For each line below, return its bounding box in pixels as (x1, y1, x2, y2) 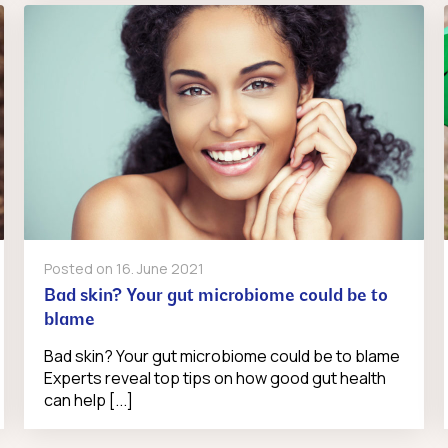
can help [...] (43, 389, 133, 412)
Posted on (43, 259, 116, 279)
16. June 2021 (115, 259, 204, 279)
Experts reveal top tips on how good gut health (43, 367, 386, 390)
